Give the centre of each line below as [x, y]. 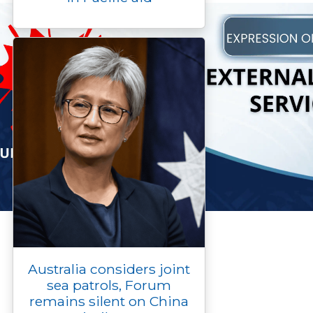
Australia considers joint [109, 269]
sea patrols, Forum [109, 285]
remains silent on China [109, 301]
